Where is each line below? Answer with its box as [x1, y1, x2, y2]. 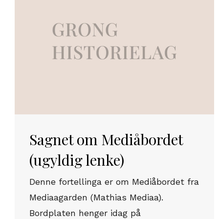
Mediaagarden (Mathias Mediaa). [29, 192, 163, 202]
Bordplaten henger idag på [29, 208, 141, 218]
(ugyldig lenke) [29, 150, 124, 170]
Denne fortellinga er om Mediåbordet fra [29, 176, 199, 187]
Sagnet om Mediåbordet [29, 130, 183, 149]
